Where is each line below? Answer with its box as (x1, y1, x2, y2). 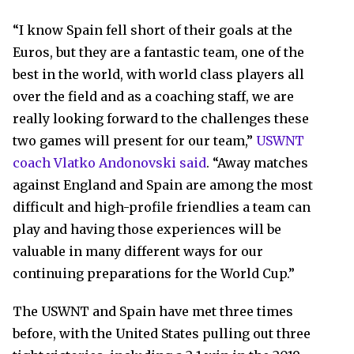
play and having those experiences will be (13, 221, 281, 237)
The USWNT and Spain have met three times (13, 303, 293, 319)
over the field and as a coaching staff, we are (13, 88, 294, 104)
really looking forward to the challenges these (13, 111, 309, 126)
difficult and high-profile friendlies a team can (13, 199, 311, 215)
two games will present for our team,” (13, 133, 256, 149)
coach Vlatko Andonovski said (13, 155, 206, 171)
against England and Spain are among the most (13, 177, 313, 193)
